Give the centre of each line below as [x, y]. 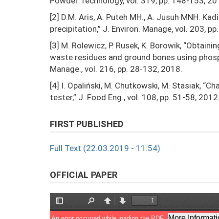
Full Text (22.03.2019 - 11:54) [105, 148]
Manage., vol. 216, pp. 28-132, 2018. [116, 69]
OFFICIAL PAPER [84, 175]
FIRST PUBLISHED [87, 124]
